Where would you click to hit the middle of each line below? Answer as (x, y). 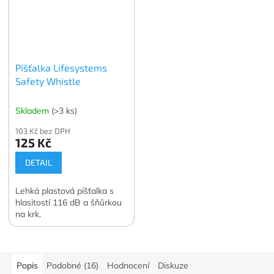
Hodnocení (128, 265)
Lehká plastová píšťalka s (65, 191)
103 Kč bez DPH (43, 131)
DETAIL (39, 162)
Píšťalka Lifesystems (61, 67)
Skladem (34, 110)
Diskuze (173, 265)
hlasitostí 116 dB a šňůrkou (69, 202)
